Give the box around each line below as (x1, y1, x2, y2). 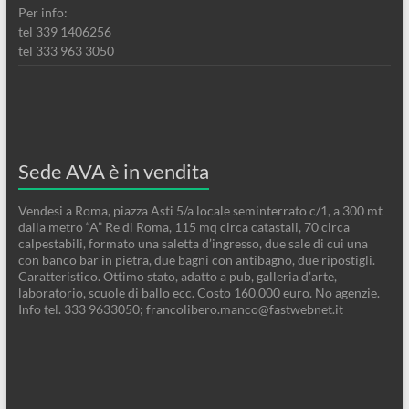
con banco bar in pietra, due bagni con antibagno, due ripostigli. (17, 252, 375, 268)
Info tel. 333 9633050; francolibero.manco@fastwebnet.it (17, 301, 343, 318)
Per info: (17, 5, 68, 21)
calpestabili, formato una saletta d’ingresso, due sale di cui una (17, 236, 368, 252)
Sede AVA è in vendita (17, 159, 209, 184)
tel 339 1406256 (17, 24, 111, 40)
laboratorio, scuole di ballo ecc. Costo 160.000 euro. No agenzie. (17, 285, 380, 301)
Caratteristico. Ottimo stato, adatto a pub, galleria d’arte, (17, 268, 337, 285)
